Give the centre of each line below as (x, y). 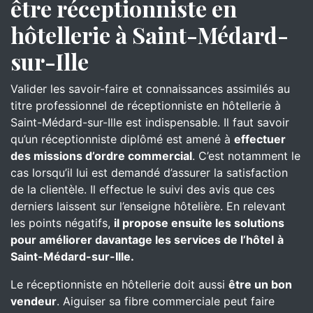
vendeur (34, 301)
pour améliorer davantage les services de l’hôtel (142, 240)
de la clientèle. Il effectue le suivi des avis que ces (143, 189)
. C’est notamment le (246, 156)
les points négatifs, (62, 223)
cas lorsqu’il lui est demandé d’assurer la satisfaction (149, 173)
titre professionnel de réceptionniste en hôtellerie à (146, 105)
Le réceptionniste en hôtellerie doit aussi (119, 284)
